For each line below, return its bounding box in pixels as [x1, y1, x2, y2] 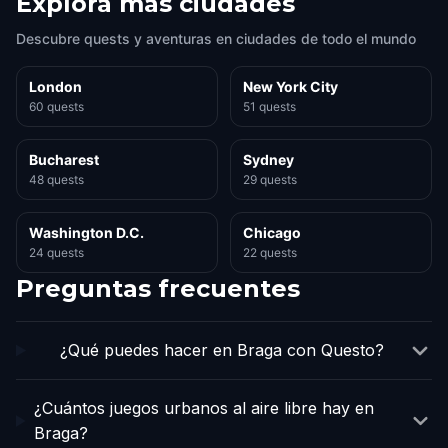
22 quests [243, 245, 297, 260]
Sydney [243, 151, 294, 168]
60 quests [29, 99, 84, 114]
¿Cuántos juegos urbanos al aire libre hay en [34, 398, 375, 418]
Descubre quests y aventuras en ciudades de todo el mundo [16, 30, 416, 47]
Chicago [243, 224, 301, 241]
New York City [243, 78, 338, 95]
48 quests [29, 172, 84, 187]
